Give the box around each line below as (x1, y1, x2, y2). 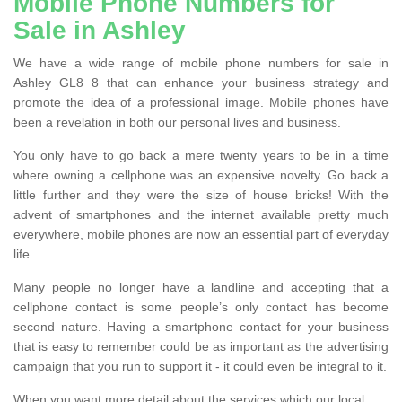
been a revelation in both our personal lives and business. (13, 114, 341, 129)
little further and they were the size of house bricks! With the (13, 187, 389, 202)
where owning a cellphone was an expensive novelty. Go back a (13, 167, 389, 182)
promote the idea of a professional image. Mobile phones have (13, 94, 389, 109)
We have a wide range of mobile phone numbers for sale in (13, 55, 389, 70)
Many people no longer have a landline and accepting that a (13, 279, 389, 294)
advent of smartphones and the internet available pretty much (13, 206, 389, 222)
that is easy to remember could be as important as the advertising (13, 338, 389, 354)
